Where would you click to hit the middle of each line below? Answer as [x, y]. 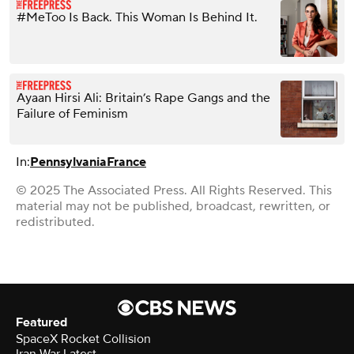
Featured [41, 322]
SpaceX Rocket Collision [83, 339]
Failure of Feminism [72, 113]
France [126, 162]
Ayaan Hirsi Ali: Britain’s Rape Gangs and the [143, 98]
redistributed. [55, 222]
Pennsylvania [68, 162]
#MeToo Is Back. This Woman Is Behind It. [137, 17]
